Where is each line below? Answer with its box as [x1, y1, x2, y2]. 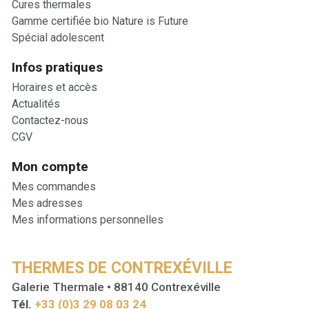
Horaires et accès [12, 81, 97, 94]
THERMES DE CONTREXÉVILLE [12, 259, 232, 278]
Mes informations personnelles [12, 213, 163, 227]
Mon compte [12, 159, 88, 175]
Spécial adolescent [12, 31, 104, 45]
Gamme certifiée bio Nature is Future [12, 14, 188, 28]
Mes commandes [12, 180, 96, 194]
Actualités [12, 97, 60, 111]
